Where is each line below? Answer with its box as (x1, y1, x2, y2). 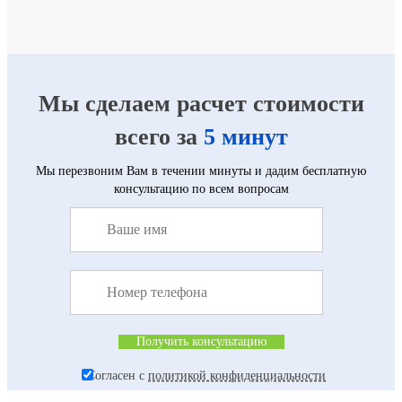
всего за (114, 123, 204, 150)
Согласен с (87, 368, 148, 382)
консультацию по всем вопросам (113, 181, 289, 196)
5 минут (203, 123, 288, 150)
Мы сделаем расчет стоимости (38, 90, 364, 117)
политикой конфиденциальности (148, 368, 326, 382)
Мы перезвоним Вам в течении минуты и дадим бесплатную (36, 163, 366, 178)
